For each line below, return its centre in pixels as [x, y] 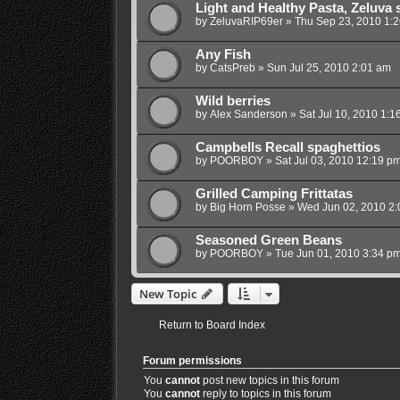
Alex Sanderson [248, 114]
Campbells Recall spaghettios [287, 147]
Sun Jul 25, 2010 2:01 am [329, 67]
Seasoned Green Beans [268, 240]
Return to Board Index [212, 325]
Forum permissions [192, 360]
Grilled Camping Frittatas [274, 193]
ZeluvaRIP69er [246, 21]
